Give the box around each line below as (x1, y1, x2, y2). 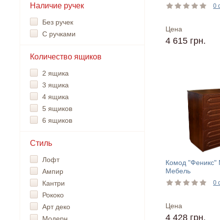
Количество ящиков (30, 53, 102, 61)
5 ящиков (42, 105, 72, 112)
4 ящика (42, 93, 69, 101)
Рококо (42, 191, 64, 199)
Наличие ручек (30, 1, 84, 10)
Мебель (165, 167, 191, 175)
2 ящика (42, 69, 69, 77)
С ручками (42, 30, 76, 38)
